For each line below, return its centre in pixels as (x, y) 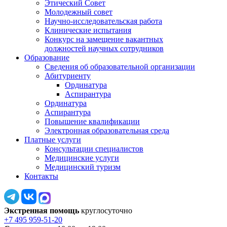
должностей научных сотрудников (104, 48)
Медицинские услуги (82, 158)
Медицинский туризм (83, 167)
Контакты (41, 176)
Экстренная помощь (42, 210)
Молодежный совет (79, 12)
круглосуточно (106, 210)
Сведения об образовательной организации (120, 66)
